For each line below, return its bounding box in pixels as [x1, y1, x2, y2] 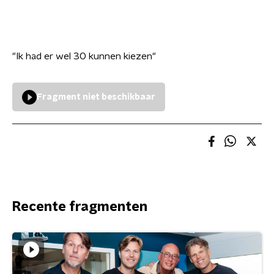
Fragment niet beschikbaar [37, 93, 155, 102]
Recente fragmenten [12, 200, 147, 213]
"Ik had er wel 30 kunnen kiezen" [12, 51, 156, 61]
